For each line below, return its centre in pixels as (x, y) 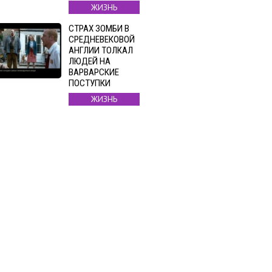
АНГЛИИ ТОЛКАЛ (101, 50)
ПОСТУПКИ (90, 83)
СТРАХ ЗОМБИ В (99, 28)
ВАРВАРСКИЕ (94, 72)
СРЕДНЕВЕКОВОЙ (102, 39)
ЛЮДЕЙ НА (90, 61)
